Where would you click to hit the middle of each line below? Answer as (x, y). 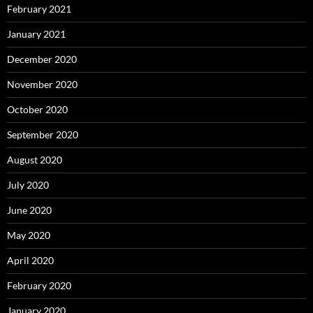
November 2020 (42, 85)
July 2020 (28, 185)
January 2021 (36, 34)
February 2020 (39, 286)
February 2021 (39, 9)
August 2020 (35, 160)
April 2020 (30, 261)
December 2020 (42, 59)
